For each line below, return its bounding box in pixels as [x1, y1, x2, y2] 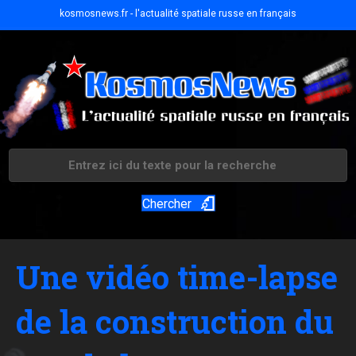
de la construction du [16, 300, 334, 343]
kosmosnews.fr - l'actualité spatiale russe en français [60, 8, 296, 19]
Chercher [141, 196, 192, 212]
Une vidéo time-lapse [16, 256, 338, 299]
